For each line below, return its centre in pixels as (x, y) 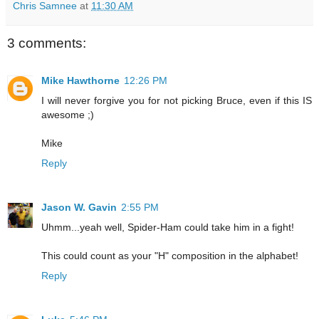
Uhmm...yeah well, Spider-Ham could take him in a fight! (168, 227)
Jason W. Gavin (79, 207)
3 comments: (47, 43)
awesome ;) (68, 114)
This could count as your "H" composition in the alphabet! (170, 255)
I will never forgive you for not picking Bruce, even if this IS (177, 100)
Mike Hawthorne (80, 80)
